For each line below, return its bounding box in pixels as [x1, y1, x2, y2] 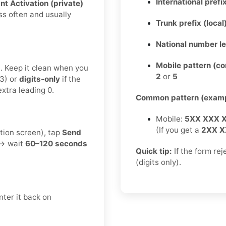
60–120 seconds [25, 139, 87, 149]
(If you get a [156, 125, 201, 135]
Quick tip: [136, 146, 172, 156]
